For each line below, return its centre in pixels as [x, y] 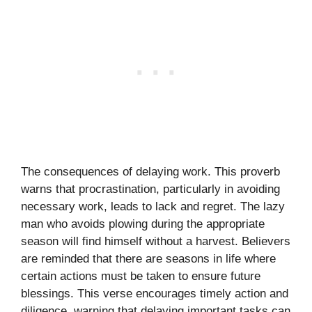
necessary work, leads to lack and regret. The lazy [153, 206]
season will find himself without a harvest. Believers [156, 241]
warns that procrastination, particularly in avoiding [150, 189]
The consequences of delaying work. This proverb [150, 171]
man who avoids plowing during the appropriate [143, 224]
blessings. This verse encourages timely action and [155, 293]
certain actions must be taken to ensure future [141, 276]
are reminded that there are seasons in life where [148, 258]
